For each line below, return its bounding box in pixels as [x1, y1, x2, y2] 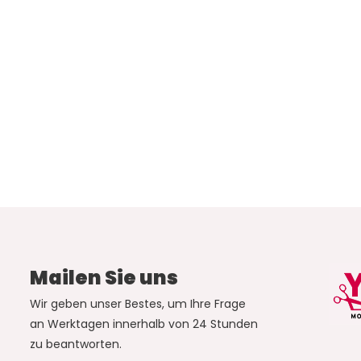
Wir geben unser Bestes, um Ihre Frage [29, 296, 246, 313]
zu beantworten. [29, 336, 122, 353]
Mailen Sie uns [29, 264, 178, 292]
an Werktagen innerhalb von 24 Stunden [29, 316, 258, 333]
